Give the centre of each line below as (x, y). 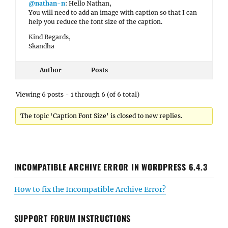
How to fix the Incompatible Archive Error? (90, 189)
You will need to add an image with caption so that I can (113, 12)
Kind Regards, (50, 37)
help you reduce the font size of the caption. (95, 22)
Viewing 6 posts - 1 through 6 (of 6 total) (78, 94)
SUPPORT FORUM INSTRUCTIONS (72, 218)
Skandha (41, 46)
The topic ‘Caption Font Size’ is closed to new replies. (102, 116)
